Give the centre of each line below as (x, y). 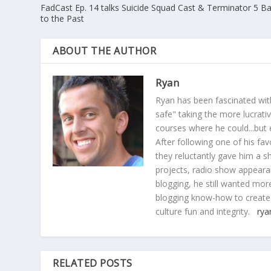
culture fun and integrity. (207, 212)
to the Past (63, 19)
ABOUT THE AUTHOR (105, 51)
